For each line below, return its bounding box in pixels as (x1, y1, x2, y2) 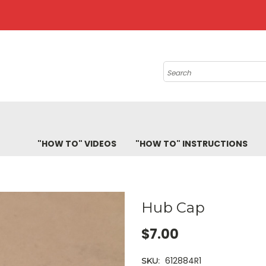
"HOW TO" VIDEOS (37, 138, 116, 150)
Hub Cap (141, 199, 205, 216)
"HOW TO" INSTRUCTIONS (135, 138, 248, 150)
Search (163, 61, 192, 73)
